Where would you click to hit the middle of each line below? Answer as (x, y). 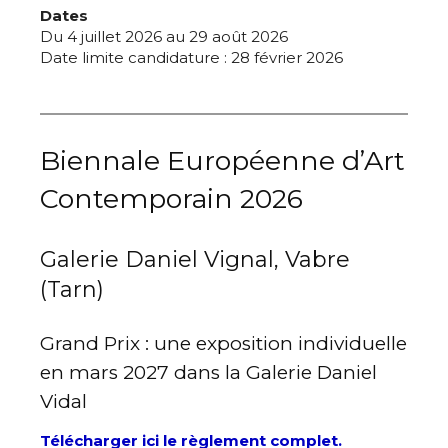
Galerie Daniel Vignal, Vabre (195, 260)
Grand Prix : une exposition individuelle (223, 344)
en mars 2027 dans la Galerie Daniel (208, 373)
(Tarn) (72, 290)
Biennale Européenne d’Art (222, 161)
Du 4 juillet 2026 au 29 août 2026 (164, 37)
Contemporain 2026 (171, 199)
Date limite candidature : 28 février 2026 (191, 58)
